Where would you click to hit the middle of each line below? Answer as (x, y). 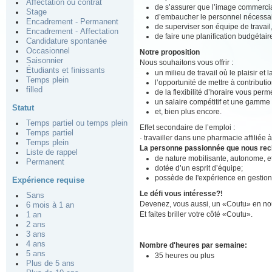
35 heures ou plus (185, 255)
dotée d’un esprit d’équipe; (199, 168)
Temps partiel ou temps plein (77, 123)
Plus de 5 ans (50, 263)
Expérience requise (48, 180)
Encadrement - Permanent (72, 22)
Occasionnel (48, 51)
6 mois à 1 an (50, 205)
